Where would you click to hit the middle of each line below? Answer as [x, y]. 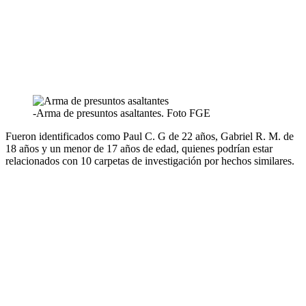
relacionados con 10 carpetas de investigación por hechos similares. [150, 161]
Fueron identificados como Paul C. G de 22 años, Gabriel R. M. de [150, 136]
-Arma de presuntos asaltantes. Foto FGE [122, 113]
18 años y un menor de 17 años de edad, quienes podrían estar [139, 148]
